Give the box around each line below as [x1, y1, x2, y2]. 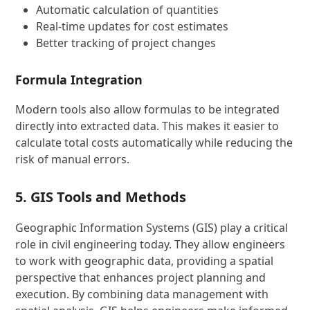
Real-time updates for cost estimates [36, 19, 229, 34]
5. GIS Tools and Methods [15, 188, 187, 206]
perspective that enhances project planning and [15, 270, 266, 285]
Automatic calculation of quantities [36, 2, 219, 17]
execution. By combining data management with [15, 286, 269, 302]
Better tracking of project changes [36, 35, 217, 51]
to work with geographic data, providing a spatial [15, 253, 274, 268]
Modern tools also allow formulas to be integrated [15, 102, 280, 117]
